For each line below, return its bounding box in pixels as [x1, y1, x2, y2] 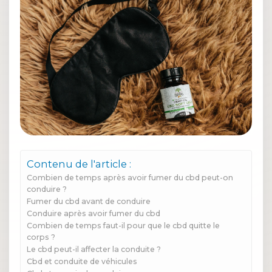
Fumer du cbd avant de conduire [27, 197, 151, 206]
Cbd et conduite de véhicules [27, 257, 137, 267]
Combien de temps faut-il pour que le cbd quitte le [27, 221, 220, 231]
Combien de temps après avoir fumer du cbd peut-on [27, 173, 233, 183]
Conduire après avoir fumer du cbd [27, 209, 160, 219]
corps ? [27, 233, 55, 242]
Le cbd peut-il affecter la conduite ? [27, 245, 161, 254]
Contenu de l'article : [27, 158, 131, 171]
